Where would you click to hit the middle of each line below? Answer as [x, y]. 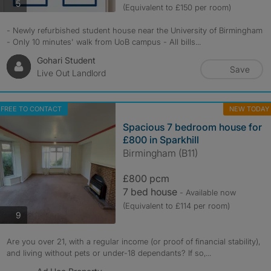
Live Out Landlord [71, 73]
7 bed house [151, 192]
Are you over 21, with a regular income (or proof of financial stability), [133, 241]
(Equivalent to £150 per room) [177, 7]
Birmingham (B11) [160, 153]
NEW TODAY [249, 109]
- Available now [207, 192]
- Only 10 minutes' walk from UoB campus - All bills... [103, 42]
